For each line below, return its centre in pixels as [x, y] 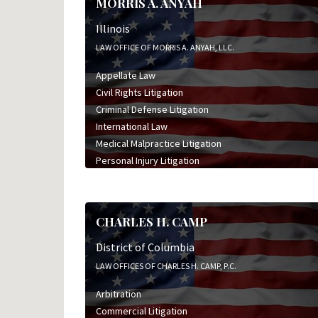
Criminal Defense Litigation [152, 109]
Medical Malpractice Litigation [158, 143]
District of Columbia [145, 247]
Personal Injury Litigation [147, 160]
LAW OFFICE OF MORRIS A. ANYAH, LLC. [165, 47]
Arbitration [118, 294]
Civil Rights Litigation [139, 92]
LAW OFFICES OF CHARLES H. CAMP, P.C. [166, 265]
